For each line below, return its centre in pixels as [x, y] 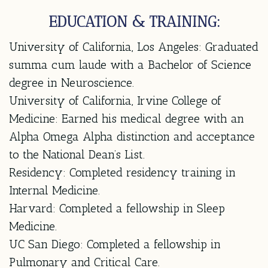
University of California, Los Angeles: [105, 46]
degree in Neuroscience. [71, 82]
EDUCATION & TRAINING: [134, 21]
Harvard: [32, 208]
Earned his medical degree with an [151, 118]
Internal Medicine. [54, 190]
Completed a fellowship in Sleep [140, 208]
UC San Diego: [46, 244]
